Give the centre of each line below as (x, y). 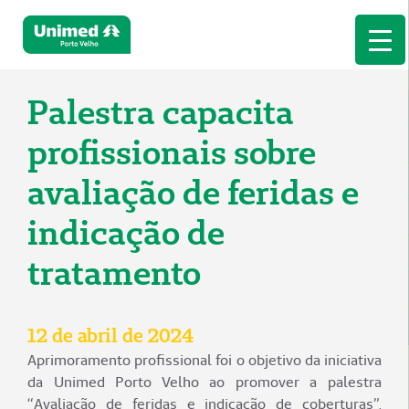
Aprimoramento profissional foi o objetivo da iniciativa (204, 361)
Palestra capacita (161, 111)
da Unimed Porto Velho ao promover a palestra (204, 383)
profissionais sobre (172, 152)
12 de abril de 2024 (110, 336)
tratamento (114, 272)
